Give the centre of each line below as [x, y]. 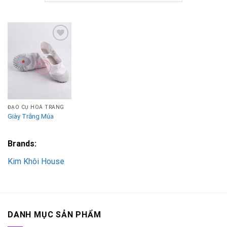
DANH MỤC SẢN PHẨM [54, 215]
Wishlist [56, 73]
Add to [56, 66]
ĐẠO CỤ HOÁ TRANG [36, 107]
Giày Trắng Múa [30, 116]
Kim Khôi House [36, 161]
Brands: [22, 143]
